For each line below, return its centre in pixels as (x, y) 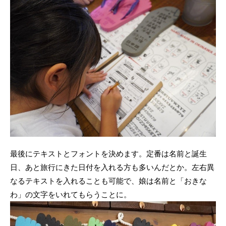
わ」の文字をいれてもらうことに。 (71, 194)
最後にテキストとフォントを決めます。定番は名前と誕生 (108, 154)
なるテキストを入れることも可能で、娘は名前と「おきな (108, 181)
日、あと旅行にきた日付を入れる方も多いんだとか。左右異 (112, 167)
